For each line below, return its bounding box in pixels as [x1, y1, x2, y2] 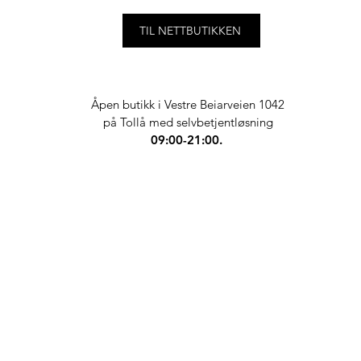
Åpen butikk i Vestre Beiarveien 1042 [91, 97, 284, 113]
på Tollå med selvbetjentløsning [102, 114, 273, 131]
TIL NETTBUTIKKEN [139, 23, 241, 39]
